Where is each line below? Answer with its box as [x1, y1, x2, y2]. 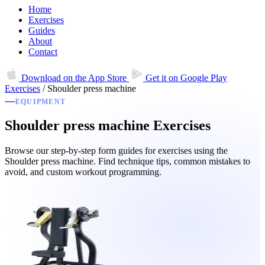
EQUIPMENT [15, 97, 66, 106]
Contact [28, 47, 57, 57]
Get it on [146, 73, 178, 83]
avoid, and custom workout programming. [5, 167, 161, 177]
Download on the [21, 73, 86, 83]
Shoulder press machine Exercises [5, 118, 211, 134]
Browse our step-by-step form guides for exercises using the [5, 146, 228, 156]
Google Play [180, 73, 227, 83]
